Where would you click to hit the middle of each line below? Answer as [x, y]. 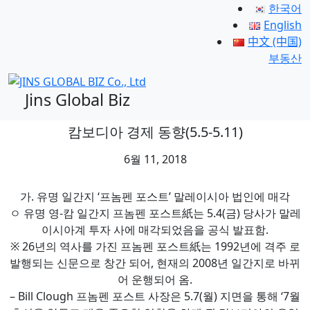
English [283, 25]
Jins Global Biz [77, 99]
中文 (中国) [275, 42]
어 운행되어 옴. [155, 279]
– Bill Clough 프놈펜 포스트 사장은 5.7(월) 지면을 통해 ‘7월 [155, 296]
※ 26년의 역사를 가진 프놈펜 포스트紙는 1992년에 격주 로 [155, 246]
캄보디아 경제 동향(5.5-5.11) [155, 131]
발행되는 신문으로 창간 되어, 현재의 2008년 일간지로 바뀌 [155, 263]
